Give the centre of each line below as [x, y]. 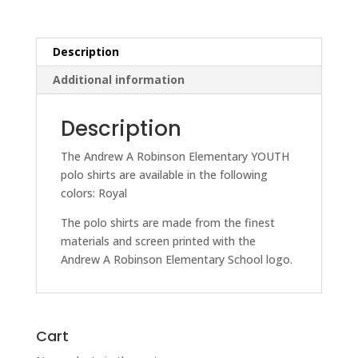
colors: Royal [93, 193]
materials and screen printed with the [158, 241]
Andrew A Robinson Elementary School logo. [176, 260]
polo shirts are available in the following [164, 175]
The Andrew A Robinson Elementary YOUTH [175, 157]
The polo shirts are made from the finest [167, 223]
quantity [56, 11]
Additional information [118, 80]
